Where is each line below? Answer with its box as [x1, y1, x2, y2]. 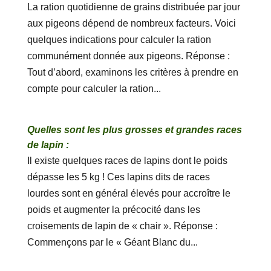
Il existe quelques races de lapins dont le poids [27, 155, 227, 166]
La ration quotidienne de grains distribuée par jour [27, 2, 240, 12]
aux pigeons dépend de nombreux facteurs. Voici [27, 18, 236, 28]
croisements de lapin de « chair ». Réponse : [27, 221, 218, 231]
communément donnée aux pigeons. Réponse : [27, 51, 230, 61]
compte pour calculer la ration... [27, 83, 161, 94]
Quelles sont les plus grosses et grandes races [27, 125, 242, 135]
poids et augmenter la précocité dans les [27, 204, 200, 215]
